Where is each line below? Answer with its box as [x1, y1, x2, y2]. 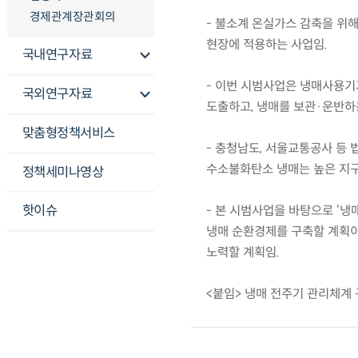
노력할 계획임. [205, 245, 280, 261]
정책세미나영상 [22, 163, 104, 181]
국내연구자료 [22, 46, 93, 64]
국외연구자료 [22, 86, 93, 103]
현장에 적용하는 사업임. [205, 37, 328, 53]
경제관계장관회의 [29, 9, 116, 24]
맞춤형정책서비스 [22, 124, 115, 141]
